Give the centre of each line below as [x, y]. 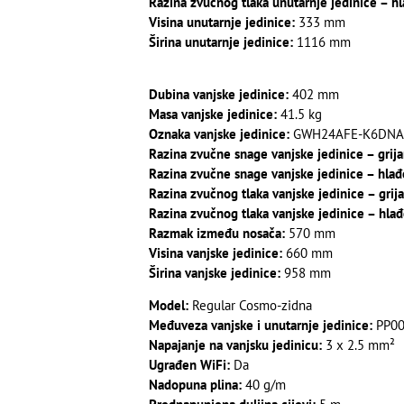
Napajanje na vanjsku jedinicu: [235, 345]
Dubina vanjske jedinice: [218, 94]
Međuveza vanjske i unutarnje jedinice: [260, 326]
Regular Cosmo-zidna [250, 306]
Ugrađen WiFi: [189, 365]
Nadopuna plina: [195, 385]
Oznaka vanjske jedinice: [219, 133]
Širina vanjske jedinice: [214, 272]
